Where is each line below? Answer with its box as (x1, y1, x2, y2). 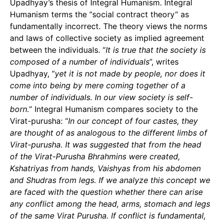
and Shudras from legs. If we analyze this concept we (10, 175, 210, 185)
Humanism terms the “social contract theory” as (10, 9, 189, 19)
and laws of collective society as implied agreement (10, 33, 204, 43)
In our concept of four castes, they (68, 116, 198, 126)
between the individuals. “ (10, 45, 106, 55)
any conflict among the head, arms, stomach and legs (10, 199, 210, 209)
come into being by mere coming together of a (10, 80, 185, 90)
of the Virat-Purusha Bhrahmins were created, (10, 151, 180, 161)
